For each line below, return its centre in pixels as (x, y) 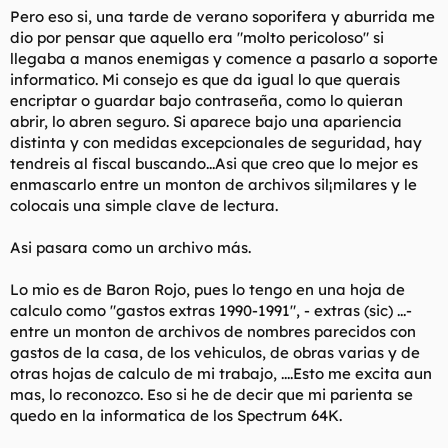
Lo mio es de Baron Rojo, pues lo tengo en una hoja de (207, 289)
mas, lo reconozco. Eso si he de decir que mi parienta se (211, 394)
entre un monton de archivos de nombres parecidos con (213, 331)
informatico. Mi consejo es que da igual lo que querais (205, 79)
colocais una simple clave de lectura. (144, 205)
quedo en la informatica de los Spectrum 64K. (176, 415)
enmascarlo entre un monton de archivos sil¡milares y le (213, 184)
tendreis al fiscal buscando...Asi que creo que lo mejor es (214, 163)
